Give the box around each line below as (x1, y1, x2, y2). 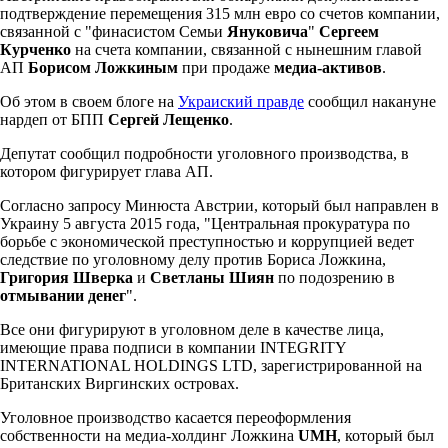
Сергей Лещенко (108, 110, 229, 128)
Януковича (227, 22, 308, 40)
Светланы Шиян (150, 268, 274, 286)
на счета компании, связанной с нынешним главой (71, 40, 422, 58)
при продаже (178, 58, 274, 76)
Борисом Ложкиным (28, 58, 178, 76)
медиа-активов (274, 58, 382, 76)
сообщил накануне (304, 92, 436, 110)
